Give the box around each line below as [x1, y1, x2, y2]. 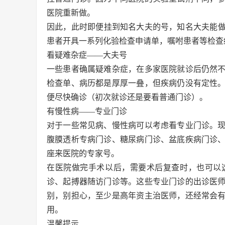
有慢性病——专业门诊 [47, 106, 127, 116]
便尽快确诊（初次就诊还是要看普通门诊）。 [47, 92, 207, 101]
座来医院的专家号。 [47, 149, 119, 158]
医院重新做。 [47, 8, 95, 17]
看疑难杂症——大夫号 [47, 50, 127, 59]
